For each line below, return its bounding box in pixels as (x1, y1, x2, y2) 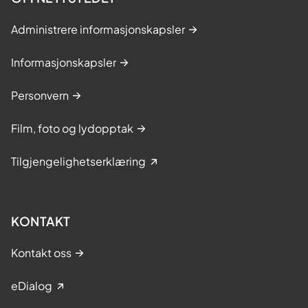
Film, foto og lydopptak (11, 120, 133, 135)
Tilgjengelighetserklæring (11, 153, 146, 168)
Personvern (11, 87, 69, 102)
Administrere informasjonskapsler (11, 21, 185, 36)
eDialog (11, 278, 52, 293)
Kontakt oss (11, 245, 71, 260)
